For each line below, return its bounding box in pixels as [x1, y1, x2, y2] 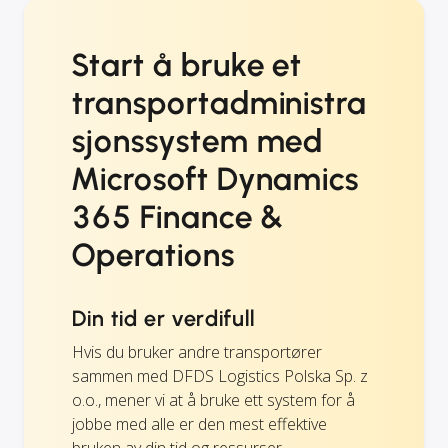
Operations [72, 235, 235, 274]
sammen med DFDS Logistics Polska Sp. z [72, 364, 368, 387]
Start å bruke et [72, 45, 303, 84]
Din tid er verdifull [72, 304, 256, 332]
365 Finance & [72, 197, 284, 236]
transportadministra [72, 83, 368, 122]
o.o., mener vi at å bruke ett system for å [72, 388, 355, 411]
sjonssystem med [72, 121, 324, 160]
